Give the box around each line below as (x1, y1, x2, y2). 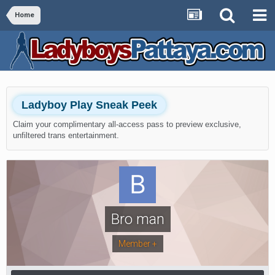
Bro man (110, 210, 165, 228)
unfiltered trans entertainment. (13, 130, 119, 140)
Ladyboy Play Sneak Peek (21, 98, 157, 111)
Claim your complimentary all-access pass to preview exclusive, (13, 119, 241, 129)
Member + (118, 238, 157, 249)
